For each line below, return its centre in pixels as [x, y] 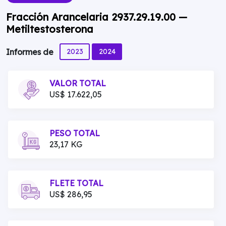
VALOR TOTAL [78, 83]
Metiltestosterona [50, 29]
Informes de [31, 52]
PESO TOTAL [75, 133]
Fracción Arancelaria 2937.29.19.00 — [97, 17]
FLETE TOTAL [76, 183]
